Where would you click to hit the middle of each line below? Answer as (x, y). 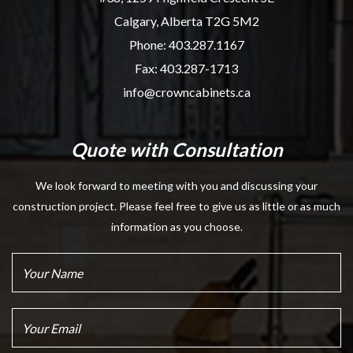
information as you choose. (176, 227)
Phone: (149, 45)
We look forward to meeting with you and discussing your (176, 186)
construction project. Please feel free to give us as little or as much (176, 206)
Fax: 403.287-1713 (186, 69)
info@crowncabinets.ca (186, 92)
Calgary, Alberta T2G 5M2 (186, 21)
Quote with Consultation (176, 150)
